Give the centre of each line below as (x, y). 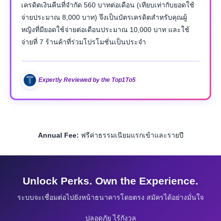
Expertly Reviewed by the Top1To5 (87, 80)
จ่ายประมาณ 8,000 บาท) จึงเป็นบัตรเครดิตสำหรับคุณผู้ (104, 17)
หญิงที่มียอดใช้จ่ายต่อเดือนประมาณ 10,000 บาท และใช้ (105, 29)
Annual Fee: (58, 135)
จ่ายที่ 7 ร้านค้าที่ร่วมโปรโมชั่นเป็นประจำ (84, 42)
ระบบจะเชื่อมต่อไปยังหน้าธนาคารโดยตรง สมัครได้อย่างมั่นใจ (110, 197)
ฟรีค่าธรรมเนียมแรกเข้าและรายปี (132, 135)
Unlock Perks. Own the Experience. (110, 181)
